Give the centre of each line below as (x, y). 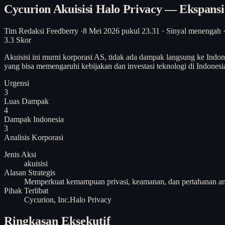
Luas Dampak (26, 101)
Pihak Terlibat (26, 190)
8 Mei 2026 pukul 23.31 (121, 31)
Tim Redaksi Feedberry (41, 31)
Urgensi (17, 83)
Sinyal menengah (194, 31)
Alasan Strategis (30, 172)
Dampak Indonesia (34, 119)
